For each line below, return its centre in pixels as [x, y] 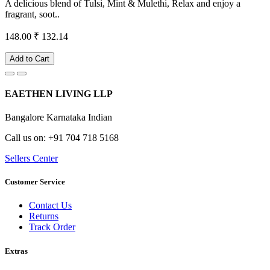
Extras [16, 251]
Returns [44, 216]
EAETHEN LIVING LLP [59, 93]
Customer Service [35, 182]
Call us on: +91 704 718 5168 [62, 138]
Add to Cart [30, 58]
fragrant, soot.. [32, 14]
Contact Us [50, 206]
